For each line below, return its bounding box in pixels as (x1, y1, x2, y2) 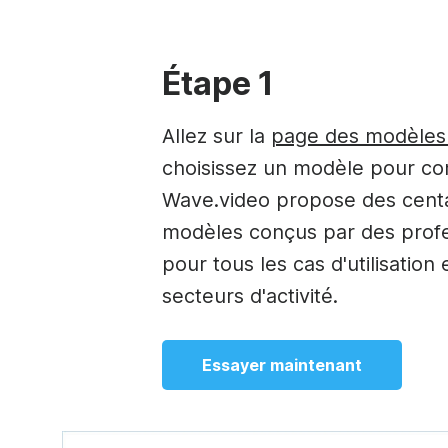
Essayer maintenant (202, 354, 362, 375)
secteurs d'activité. (162, 283, 338, 308)
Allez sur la (162, 123, 271, 148)
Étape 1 (162, 63, 274, 103)
